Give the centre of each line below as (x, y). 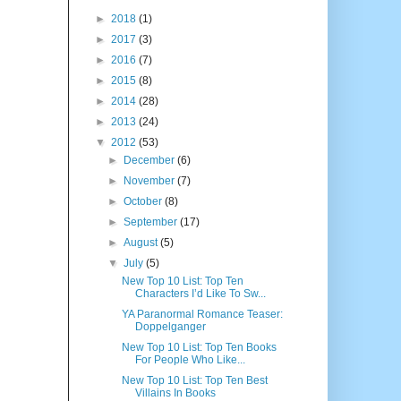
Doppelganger (170, 326)
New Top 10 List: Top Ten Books (199, 347)
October (145, 201)
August (142, 242)
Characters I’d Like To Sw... (200, 293)
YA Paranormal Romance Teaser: (202, 314)
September (152, 222)
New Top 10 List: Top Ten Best (194, 380)
